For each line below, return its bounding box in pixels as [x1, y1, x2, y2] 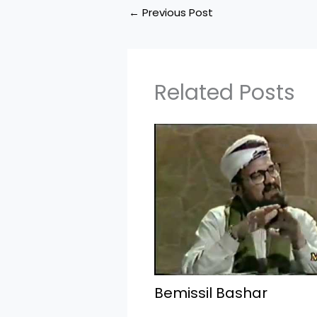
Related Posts [154, 77, 295, 108]
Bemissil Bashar [154, 283, 267, 304]
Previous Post [139, 5, 213, 21]
